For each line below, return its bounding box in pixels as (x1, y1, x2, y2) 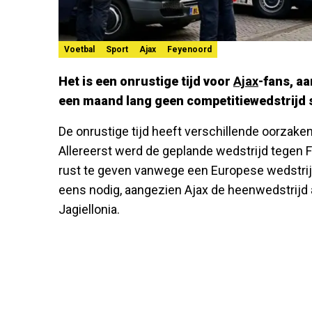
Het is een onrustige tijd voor (58, 73, 233, 88)
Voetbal (64, 44, 95, 54)
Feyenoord (167, 44, 212, 54)
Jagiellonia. (58, 201, 120, 217)
